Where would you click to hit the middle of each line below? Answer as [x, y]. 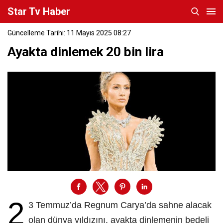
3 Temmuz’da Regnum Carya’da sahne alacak [120, 205]
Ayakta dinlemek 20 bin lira [86, 52]
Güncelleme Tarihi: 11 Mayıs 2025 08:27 [69, 33]
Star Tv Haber [39, 11]
